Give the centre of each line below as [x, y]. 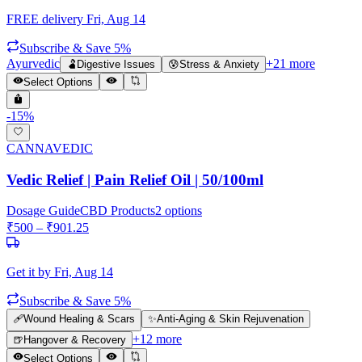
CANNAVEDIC [50, 148]
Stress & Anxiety [219, 64]
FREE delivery [45, 19]
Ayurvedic [33, 63]
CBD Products [118, 211]
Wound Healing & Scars [79, 319]
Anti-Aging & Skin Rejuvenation [230, 319]
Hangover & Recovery [75, 340]
